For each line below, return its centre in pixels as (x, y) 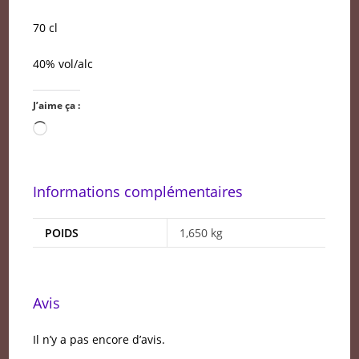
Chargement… (85, 130)
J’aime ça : (57, 105)
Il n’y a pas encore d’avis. (99, 339)
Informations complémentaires (138, 192)
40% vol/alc (63, 64)
